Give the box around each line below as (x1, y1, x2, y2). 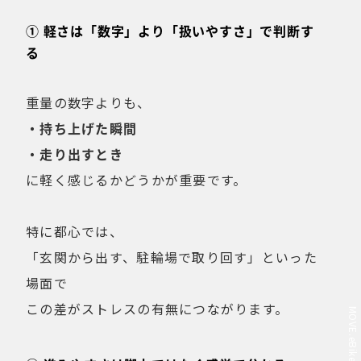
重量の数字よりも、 (26, 92, 151, 112)
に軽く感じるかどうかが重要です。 (26, 169, 247, 189)
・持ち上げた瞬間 (26, 118, 138, 138)
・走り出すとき (26, 143, 123, 164)
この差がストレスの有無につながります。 (26, 298, 289, 318)
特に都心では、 (26, 221, 123, 241)
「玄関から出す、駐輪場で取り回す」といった (26, 247, 317, 267)
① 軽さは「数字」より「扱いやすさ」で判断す (26, 20, 314, 40)
